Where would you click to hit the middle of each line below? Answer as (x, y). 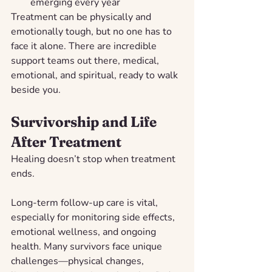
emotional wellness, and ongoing (85, 232)
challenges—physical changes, (79, 261)
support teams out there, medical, (86, 60)
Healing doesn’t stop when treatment (94, 159)
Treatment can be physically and (82, 17)
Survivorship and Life (85, 121)
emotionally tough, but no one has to (93, 31)
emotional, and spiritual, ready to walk (96, 75)
